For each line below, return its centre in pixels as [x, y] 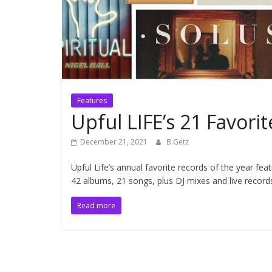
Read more [96, 205]
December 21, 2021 [114, 141]
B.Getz [178, 141]
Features [92, 100]
